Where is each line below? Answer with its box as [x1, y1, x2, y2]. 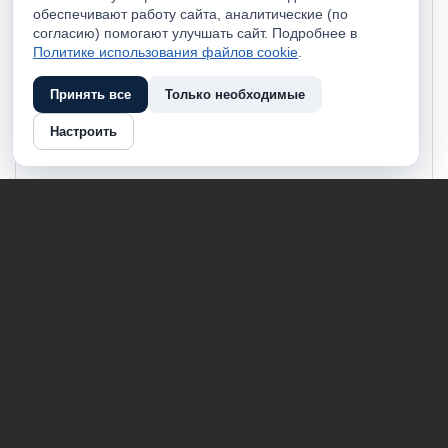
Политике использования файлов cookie [33, 44, 298, 60]
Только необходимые [165, 87, 305, 102]
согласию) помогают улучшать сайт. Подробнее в [33, 25, 357, 41]
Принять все [50, 87, 131, 102]
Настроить [50, 124, 117, 139]
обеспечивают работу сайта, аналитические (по [33, 6, 348, 22]
